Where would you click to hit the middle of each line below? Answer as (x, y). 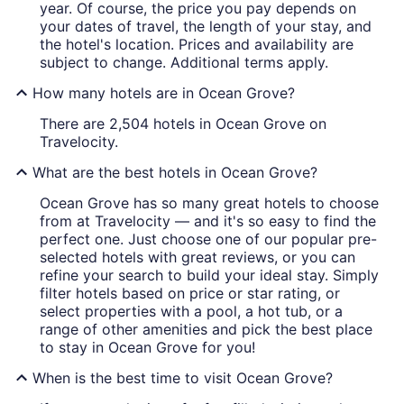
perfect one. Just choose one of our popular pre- (208, 239)
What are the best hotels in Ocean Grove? (175, 172)
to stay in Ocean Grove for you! (147, 347)
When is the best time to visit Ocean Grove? (183, 377)
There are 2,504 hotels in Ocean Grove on (183, 123)
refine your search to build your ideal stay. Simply (209, 275)
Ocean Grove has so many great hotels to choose (209, 202)
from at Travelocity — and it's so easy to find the (208, 220)
